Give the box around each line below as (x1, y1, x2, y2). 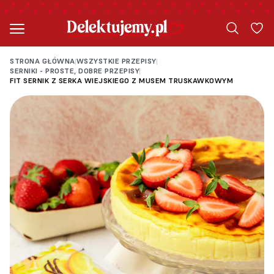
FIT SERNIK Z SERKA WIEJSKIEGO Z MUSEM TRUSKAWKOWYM (10, 76, 233, 85)
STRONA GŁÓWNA (10, 56, 75, 65)
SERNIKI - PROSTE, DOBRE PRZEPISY (10, 66, 139, 75)
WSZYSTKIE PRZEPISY (76, 56, 157, 65)
